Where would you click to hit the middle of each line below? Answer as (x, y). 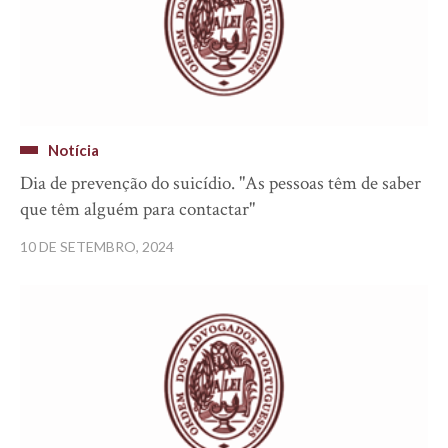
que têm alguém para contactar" (137, 209)
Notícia (73, 150)
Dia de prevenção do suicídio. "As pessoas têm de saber (220, 183)
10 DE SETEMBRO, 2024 (97, 246)
